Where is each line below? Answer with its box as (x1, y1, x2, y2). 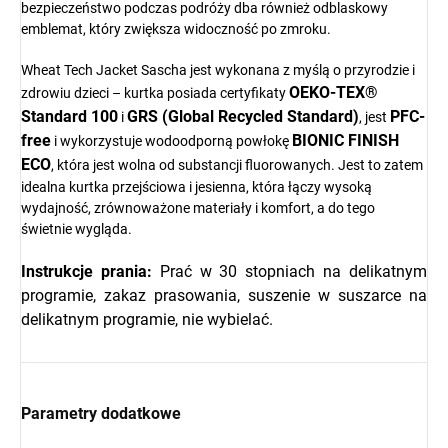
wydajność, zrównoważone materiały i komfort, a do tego (21, 200, 375, 217)
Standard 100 (21, 107, 118, 127)
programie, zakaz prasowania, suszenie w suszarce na (21, 286, 427, 306)
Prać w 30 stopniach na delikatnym (151, 262, 428, 282)
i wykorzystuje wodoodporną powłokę (51, 133, 292, 150)
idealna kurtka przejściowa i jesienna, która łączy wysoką (21, 179, 372, 196)
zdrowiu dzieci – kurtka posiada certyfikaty (21, 85, 289, 102)
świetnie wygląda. (21, 221, 132, 238)
